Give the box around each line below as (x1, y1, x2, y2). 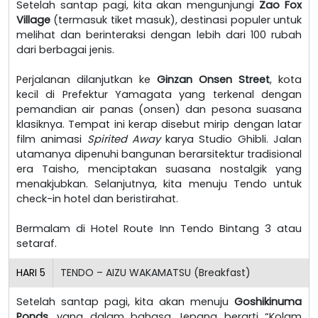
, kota (270, 72, 302, 87)
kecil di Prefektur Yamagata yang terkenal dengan (16, 87, 302, 102)
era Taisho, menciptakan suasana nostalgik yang (16, 161, 302, 176)
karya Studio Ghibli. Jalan (160, 131, 302, 146)
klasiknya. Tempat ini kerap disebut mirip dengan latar (16, 116, 302, 131)
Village (16, 12, 50, 27)
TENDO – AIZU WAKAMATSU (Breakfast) (60, 265, 251, 280)
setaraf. (16, 236, 57, 251)
